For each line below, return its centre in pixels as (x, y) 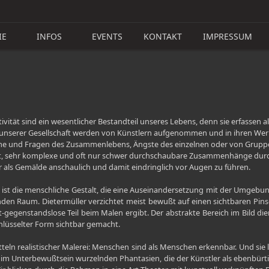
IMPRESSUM (228, 36)
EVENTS (107, 36)
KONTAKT (163, 36)
